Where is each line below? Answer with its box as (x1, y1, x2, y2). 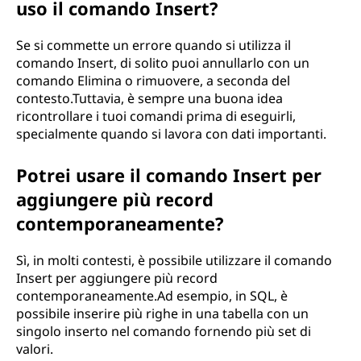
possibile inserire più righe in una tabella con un (16, 305, 309, 322)
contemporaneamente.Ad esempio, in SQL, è (16, 287, 288, 305)
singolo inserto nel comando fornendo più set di (16, 322, 311, 340)
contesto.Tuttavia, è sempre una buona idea (16, 89, 283, 107)
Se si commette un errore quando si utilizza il (16, 36, 291, 54)
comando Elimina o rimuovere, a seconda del (16, 72, 290, 89)
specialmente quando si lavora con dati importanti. (16, 125, 326, 143)
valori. (16, 340, 53, 358)
